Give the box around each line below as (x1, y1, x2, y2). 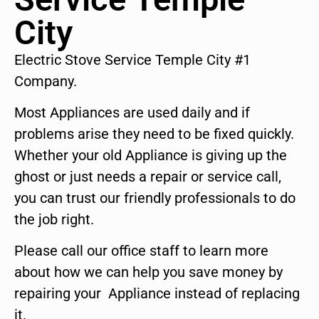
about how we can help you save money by (14, 263, 283, 281)
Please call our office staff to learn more (14, 242, 268, 260)
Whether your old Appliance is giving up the (14, 147, 287, 164)
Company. (14, 72, 77, 90)
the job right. (14, 211, 94, 229)
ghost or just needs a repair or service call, (14, 168, 281, 186)
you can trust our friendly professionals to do (14, 189, 296, 207)
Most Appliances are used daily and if (14, 104, 250, 122)
